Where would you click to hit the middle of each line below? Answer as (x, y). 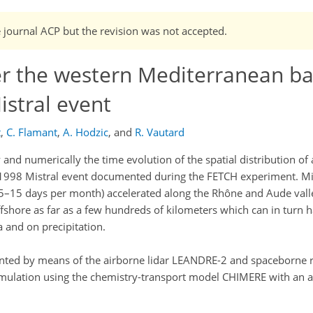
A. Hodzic (86, 132)
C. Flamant (32, 132)
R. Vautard (160, 132)
